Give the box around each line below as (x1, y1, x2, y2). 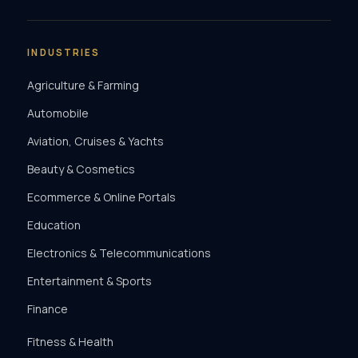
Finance (27, 300, 69, 316)
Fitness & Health (27, 333, 114, 349)
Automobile (27, 105, 89, 121)
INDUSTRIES (27, 46, 101, 58)
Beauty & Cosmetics (27, 161, 136, 177)
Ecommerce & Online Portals (27, 189, 177, 205)
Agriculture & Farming (27, 77, 140, 93)
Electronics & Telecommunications (27, 245, 212, 261)
